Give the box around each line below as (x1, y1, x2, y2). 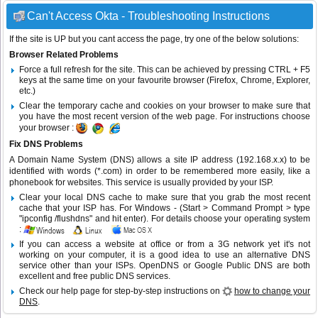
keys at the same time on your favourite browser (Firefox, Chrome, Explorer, (19, 75, 310, 86)
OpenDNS (139, 261, 180, 271)
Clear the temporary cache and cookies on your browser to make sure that (19, 101, 310, 111)
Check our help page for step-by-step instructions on (19, 286, 222, 297)
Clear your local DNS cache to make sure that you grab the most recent (19, 192, 310, 203)
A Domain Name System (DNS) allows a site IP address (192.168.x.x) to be (9, 155, 310, 165)
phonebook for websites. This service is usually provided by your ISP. (9, 177, 273, 188)
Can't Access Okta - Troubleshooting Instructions (27, 10, 270, 23)
